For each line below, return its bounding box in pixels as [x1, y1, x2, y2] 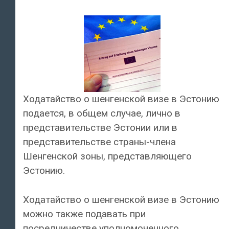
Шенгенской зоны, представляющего [23, 150, 192, 163]
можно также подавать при [23, 208, 146, 220]
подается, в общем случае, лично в [23, 107, 180, 120]
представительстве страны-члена [23, 136, 176, 148]
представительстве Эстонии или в [23, 122, 177, 134]
